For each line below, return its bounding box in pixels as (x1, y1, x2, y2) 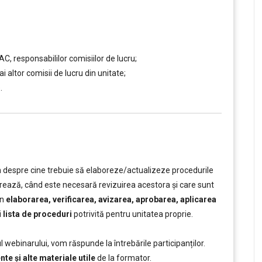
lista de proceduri (3, 209, 72, 219)
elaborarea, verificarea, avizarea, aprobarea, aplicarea (6, 195, 216, 204)
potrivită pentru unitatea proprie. (72, 209, 193, 219)
